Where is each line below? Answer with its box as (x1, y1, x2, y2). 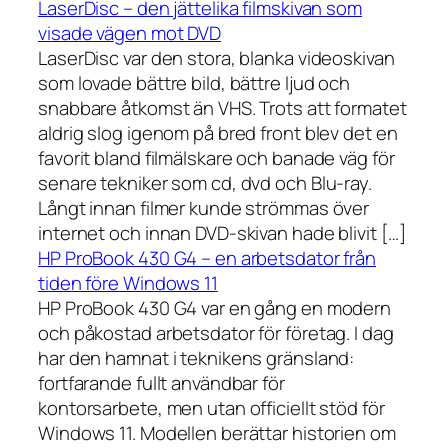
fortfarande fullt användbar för (38, 370, 285, 397)
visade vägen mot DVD (38, 20, 221, 47)
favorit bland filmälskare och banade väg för (38, 145, 395, 172)
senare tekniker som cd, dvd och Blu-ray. (38, 170, 372, 197)
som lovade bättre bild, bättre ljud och (38, 70, 351, 97)
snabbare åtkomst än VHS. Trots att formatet (38, 95, 407, 122)
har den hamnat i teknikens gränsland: (38, 345, 355, 372)
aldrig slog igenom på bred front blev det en (38, 120, 398, 147)
